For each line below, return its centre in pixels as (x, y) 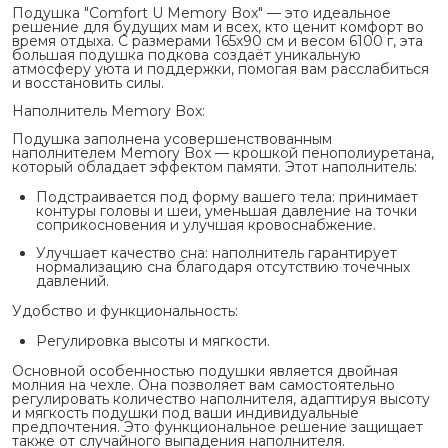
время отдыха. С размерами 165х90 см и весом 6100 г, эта (217, 40)
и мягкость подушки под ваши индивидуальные (185, 412)
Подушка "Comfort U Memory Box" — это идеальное (201, 12)
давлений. (72, 280)
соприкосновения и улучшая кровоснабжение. (206, 224)
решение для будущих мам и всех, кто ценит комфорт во (218, 26)
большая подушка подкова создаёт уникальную (186, 54)
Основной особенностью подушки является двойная (205, 370)
